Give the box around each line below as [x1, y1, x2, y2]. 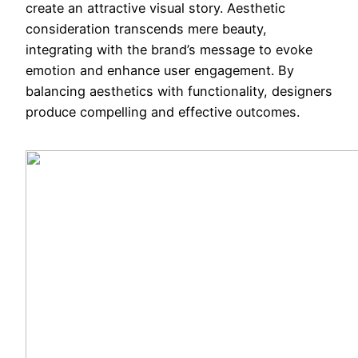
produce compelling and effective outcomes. [26, 103, 300, 120]
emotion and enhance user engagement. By [26, 62, 294, 78]
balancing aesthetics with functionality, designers [26, 82, 332, 99]
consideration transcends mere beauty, [26, 20, 267, 37]
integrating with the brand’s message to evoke [26, 41, 312, 58]
